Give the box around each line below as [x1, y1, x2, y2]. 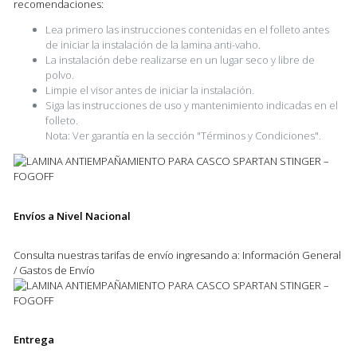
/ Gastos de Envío [13, 262, 95, 277]
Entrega [13, 332, 54, 347]
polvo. [45, 68, 74, 83]
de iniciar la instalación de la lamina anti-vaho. [45, 37, 261, 53]
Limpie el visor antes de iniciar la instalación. [45, 83, 254, 98]
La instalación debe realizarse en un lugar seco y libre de [45, 53, 315, 68]
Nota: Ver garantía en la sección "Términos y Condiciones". [45, 128, 321, 143]
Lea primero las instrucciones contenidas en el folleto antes [45, 22, 329, 37]
